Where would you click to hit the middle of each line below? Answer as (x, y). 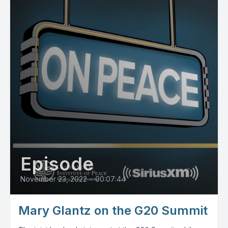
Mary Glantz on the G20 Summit (113, 210)
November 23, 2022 (54, 179)
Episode (58, 164)
